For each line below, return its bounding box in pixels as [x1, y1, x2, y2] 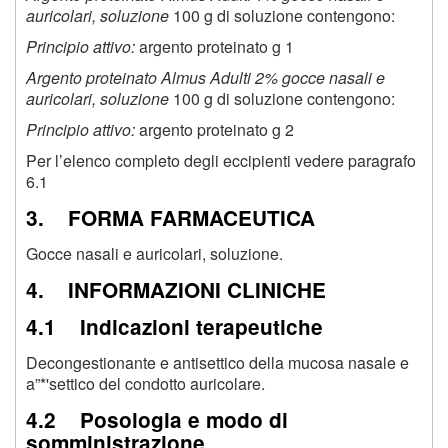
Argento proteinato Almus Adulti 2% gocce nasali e [26, 66, 385, 90]
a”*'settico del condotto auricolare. [26, 372, 265, 396]
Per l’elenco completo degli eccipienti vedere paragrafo [26, 149, 416, 173]
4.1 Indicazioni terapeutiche [26, 312, 323, 342]
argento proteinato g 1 [135, 35, 294, 59]
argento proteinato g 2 [135, 118, 294, 142]
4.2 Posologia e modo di [26, 404, 288, 434]
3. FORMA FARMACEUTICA [26, 203, 315, 233]
